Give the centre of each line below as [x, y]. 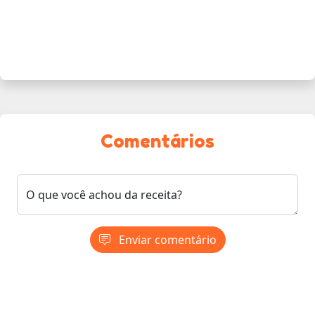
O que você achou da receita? [104, 194]
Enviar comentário [166, 239]
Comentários [157, 141]
